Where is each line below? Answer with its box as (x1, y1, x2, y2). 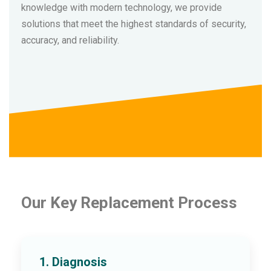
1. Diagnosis (39, 254, 107, 269)
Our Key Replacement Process (21, 193, 237, 212)
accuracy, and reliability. (21, 34, 119, 46)
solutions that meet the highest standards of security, (21, 18, 246, 30)
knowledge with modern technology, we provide (21, 1, 222, 13)
